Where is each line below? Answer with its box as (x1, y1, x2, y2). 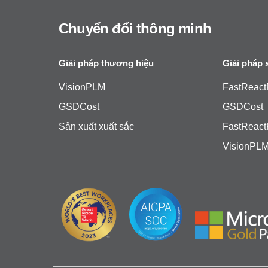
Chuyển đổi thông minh (59, 20, 211, 36)
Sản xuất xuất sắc (59, 121, 134, 132)
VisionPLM (59, 81, 105, 92)
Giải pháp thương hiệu (59, 57, 154, 68)
